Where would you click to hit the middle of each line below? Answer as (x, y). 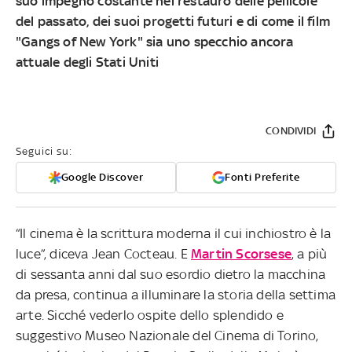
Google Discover (102, 177)
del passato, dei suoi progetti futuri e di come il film (173, 21)
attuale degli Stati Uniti (87, 62)
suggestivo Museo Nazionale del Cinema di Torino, (167, 335)
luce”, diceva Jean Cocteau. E (103, 253)
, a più (310, 253)
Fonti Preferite (262, 177)
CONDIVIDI (291, 130)
